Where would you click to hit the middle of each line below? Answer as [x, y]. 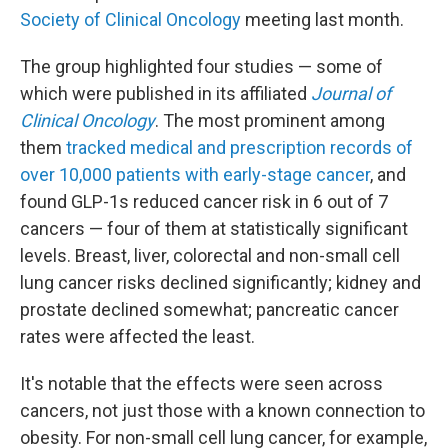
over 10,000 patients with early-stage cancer [195, 174]
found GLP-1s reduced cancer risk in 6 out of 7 [204, 201]
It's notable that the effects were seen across [201, 383]
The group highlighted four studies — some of [201, 66]
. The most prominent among [270, 120]
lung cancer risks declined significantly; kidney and [220, 282]
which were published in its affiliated [165, 93]
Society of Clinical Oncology [130, 19]
